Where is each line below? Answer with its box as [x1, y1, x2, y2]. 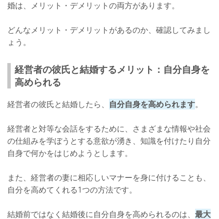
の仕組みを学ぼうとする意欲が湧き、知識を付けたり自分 [7, 135, 211, 146]
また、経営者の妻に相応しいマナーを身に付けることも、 [7, 172, 211, 183]
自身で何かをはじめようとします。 [7, 147, 132, 158]
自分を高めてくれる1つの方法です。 [7, 184, 137, 195]
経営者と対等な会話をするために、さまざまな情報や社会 [7, 123, 211, 134]
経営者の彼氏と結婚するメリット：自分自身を [15, 62, 210, 76]
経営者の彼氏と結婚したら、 [7, 98, 109, 109]
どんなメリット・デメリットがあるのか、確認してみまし [7, 24, 211, 35]
